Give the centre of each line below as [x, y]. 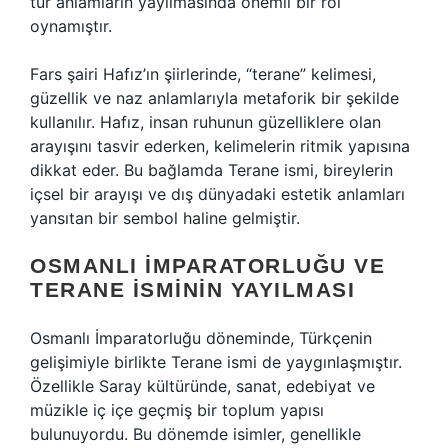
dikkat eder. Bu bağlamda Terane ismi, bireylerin [211, 170]
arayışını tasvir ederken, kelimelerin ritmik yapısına [220, 146]
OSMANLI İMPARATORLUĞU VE [207, 265]
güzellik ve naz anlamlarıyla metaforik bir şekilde [214, 98]
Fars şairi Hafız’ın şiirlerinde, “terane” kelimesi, [203, 74]
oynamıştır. [71, 26]
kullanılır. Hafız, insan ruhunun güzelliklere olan [205, 122]
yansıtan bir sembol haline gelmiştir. [165, 218]
